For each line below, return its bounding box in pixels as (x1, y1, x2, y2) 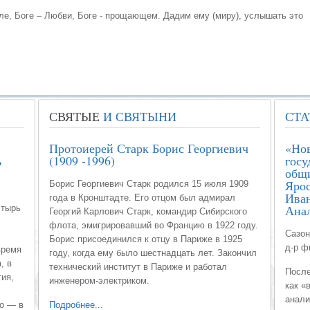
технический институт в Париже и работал (49, 262, 227, 272)
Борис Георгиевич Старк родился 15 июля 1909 (49, 179, 248, 189)
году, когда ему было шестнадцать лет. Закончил (49, 248, 257, 258)
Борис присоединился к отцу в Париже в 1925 (49, 234, 242, 244)
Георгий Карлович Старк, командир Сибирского (49, 206, 247, 217)
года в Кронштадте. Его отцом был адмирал (49, 192, 235, 203)
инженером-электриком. (49, 275, 149, 286)
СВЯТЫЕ (49, 108, 100, 125)
